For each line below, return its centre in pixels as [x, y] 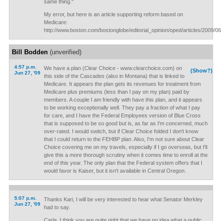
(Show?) [202, 71]
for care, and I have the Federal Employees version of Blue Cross [122, 115]
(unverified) [64, 52]
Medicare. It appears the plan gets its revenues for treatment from [122, 84]
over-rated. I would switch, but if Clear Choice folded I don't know [121, 131]
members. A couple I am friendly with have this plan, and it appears [123, 100]
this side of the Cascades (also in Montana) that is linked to [114, 76]
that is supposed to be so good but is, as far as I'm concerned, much [126, 123]
